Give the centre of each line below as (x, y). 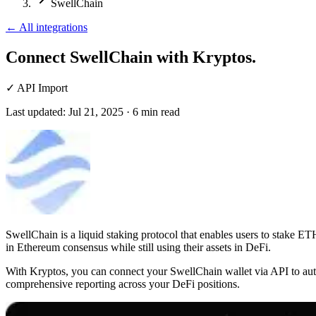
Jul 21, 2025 (96, 111)
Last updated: (36, 111)
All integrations (53, 27)
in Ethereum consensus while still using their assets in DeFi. (138, 247)
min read (160, 111)
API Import (42, 87)
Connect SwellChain (79, 57)
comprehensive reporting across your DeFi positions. (123, 284)
